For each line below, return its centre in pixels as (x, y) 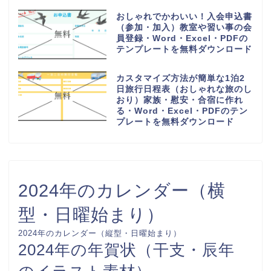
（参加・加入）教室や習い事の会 (184, 27)
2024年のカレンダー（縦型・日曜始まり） (100, 233)
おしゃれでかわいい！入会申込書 (184, 16)
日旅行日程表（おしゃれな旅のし (184, 89)
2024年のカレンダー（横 (122, 190)
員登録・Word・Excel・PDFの (182, 38)
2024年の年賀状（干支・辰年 (126, 250)
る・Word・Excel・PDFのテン (182, 111)
